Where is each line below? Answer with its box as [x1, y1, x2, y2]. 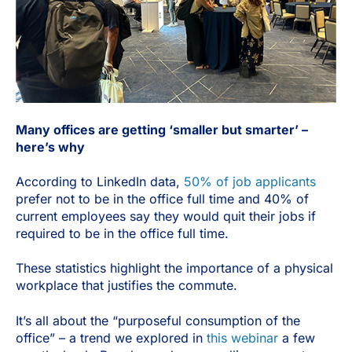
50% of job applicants [184, 173, 316, 189]
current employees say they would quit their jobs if [16, 207, 316, 224]
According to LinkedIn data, [16, 173, 184, 189]
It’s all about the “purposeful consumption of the [16, 312, 300, 328]
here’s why [16, 138, 85, 155]
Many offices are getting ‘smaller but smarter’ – [16, 121, 308, 137]
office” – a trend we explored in [16, 329, 207, 346]
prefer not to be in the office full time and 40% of [16, 190, 309, 207]
